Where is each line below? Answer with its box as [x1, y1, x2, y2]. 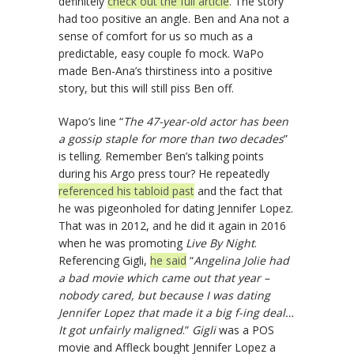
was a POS [216, 322, 274, 337]
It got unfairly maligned [58, 322, 183, 337]
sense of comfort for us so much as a [58, 28, 253, 43]
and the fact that [194, 183, 283, 198]
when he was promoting [58, 235, 186, 250]
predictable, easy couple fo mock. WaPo [58, 46, 264, 61]
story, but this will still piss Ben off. [58, 81, 234, 96]
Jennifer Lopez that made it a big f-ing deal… [58, 305, 294, 320]
